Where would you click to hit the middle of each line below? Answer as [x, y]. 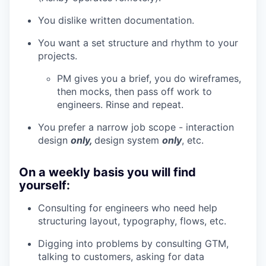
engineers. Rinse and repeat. [120, 104]
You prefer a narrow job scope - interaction [136, 127]
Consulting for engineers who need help [128, 208]
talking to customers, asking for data [121, 256]
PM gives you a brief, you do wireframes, [149, 78]
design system [128, 140]
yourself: [45, 185]
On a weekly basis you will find [107, 172]
